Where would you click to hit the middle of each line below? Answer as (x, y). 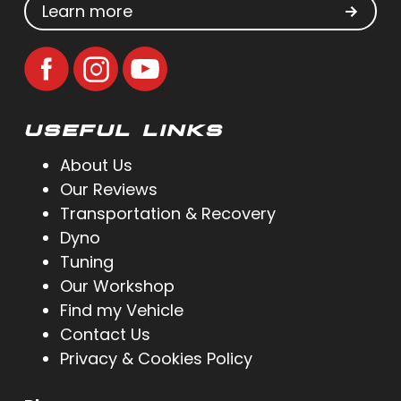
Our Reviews (108, 190)
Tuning (86, 262)
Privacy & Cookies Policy (156, 359)
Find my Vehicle (121, 311)
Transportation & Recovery (167, 214)
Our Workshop (117, 286)
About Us (96, 166)
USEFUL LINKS (124, 128)
